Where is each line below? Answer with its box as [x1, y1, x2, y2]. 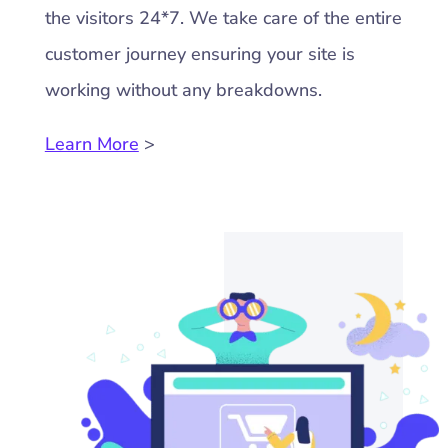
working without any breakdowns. [44, 78, 322, 103]
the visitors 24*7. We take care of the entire [44, 6, 402, 31]
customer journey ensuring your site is [44, 42, 355, 67]
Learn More [44, 132, 139, 157]
